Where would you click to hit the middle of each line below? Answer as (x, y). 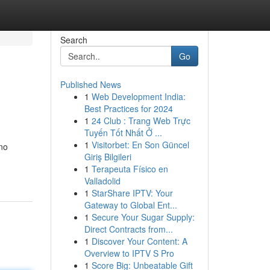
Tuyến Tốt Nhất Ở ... (123, 133)
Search (74, 40)
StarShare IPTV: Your (132, 193)
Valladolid (102, 181)
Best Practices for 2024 (128, 108)
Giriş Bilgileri (108, 157)
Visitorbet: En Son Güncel (140, 145)
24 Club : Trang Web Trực (141, 121)
